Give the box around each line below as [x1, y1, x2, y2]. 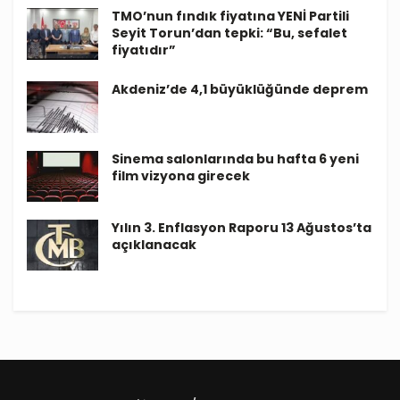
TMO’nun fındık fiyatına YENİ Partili [112, 7, 349, 26]
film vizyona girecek [112, 166, 250, 185]
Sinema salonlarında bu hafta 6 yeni [112, 149, 359, 168]
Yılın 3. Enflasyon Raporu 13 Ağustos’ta [112, 218, 371, 237]
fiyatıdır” [112, 41, 176, 60]
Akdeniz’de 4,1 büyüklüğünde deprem [112, 80, 368, 99]
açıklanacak [112, 235, 196, 254]
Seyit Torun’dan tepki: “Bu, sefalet [112, 24, 347, 43]
